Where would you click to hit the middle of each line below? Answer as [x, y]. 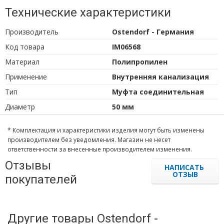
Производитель [32, 32]
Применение [26, 77]
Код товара [25, 47]
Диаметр [20, 107]
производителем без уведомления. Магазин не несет [89, 139]
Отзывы [28, 165]
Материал [22, 62]
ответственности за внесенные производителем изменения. [100, 149]
